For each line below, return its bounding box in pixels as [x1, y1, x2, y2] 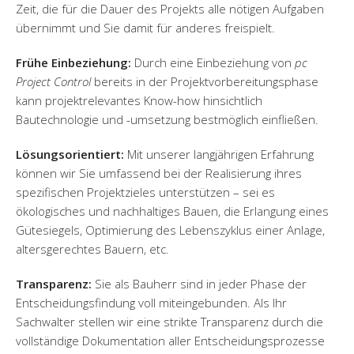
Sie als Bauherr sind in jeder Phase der [92, 275, 307, 292]
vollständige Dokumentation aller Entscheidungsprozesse [16, 332, 325, 348]
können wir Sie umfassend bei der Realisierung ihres [16, 164, 302, 181]
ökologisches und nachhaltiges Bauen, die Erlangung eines [16, 202, 329, 219]
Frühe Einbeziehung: [16, 54, 131, 70]
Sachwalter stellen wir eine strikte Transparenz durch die [16, 313, 323, 330]
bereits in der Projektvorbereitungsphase [91, 73, 318, 89]
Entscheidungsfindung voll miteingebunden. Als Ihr [16, 294, 287, 311]
